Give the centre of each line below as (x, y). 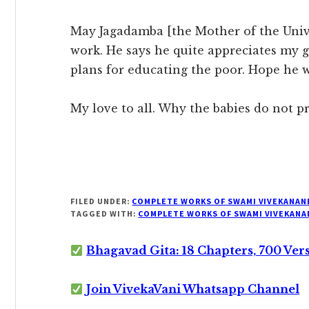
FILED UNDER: (101, 201)
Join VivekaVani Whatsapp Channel (193, 289)
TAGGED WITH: (104, 213)
